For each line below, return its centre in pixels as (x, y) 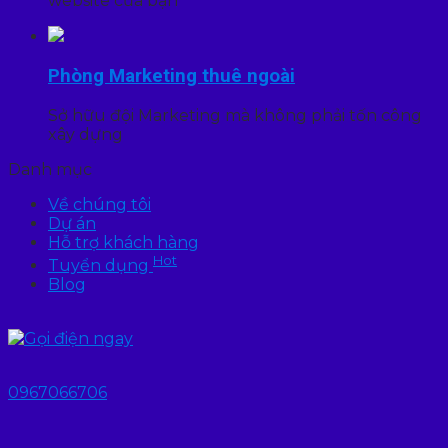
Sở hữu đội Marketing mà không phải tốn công (235, 115)
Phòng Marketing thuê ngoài (171, 76)
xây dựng (85, 134)
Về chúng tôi (99, 204)
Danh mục (50, 169)
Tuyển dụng (100, 266)
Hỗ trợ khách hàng (123, 242)
